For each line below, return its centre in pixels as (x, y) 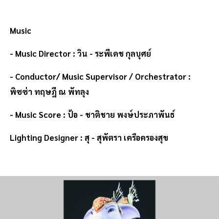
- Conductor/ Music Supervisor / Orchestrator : (100, 77)
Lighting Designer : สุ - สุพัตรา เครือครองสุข (89, 138)
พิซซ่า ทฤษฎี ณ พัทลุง (49, 92)
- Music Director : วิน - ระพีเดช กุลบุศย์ (80, 54)
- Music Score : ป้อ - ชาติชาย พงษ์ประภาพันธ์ (94, 115)
